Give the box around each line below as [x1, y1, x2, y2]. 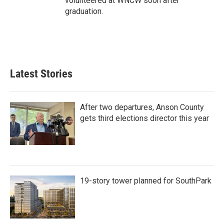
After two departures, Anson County [80, 102, 204, 112]
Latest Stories [10, 67, 72, 80]
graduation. [65, 6, 103, 16]
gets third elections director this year [80, 113, 209, 123]
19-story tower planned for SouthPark [80, 175, 211, 185]
